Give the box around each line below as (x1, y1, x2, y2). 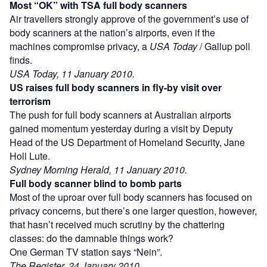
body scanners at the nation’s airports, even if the (10, 25, 215, 39)
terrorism (10, 94, 51, 108)
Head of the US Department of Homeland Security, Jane (10, 135, 245, 149)
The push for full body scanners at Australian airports (10, 107, 231, 122)
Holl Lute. (10, 148, 50, 163)
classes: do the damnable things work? (10, 231, 173, 245)
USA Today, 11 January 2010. (10, 66, 135, 80)
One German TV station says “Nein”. (10, 244, 162, 259)
